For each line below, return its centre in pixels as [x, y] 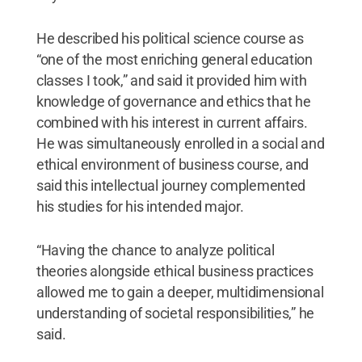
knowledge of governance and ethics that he [173, 101]
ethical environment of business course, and [173, 164]
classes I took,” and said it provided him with [171, 80]
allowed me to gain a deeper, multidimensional [180, 292]
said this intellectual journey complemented [171, 185]
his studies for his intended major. [140, 206]
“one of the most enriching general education [174, 59]
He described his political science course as [170, 38]
